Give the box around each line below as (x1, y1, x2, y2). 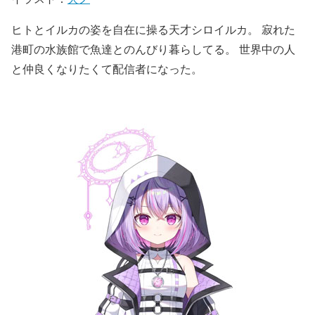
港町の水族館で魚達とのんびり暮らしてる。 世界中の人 (11, 41, 295, 56)
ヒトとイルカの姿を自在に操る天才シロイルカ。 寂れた (11, 21, 295, 37)
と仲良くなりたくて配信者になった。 (11, 60, 202, 76)
